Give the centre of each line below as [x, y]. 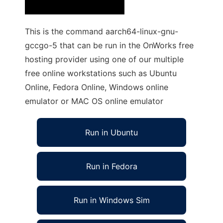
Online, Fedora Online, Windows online [97, 87]
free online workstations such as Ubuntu [101, 73]
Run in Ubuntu [111, 132]
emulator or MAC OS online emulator [94, 101]
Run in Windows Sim [111, 200]
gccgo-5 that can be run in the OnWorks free [109, 45]
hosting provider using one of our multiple [104, 59]
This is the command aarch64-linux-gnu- [102, 31]
